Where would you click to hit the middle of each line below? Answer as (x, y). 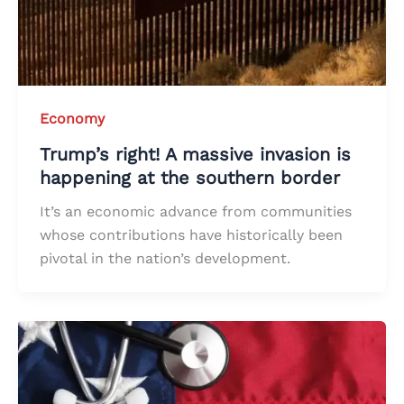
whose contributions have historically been (191, 235)
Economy (72, 119)
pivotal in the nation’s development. (165, 259)
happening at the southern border (190, 178)
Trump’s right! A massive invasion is (195, 155)
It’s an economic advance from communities (196, 212)
